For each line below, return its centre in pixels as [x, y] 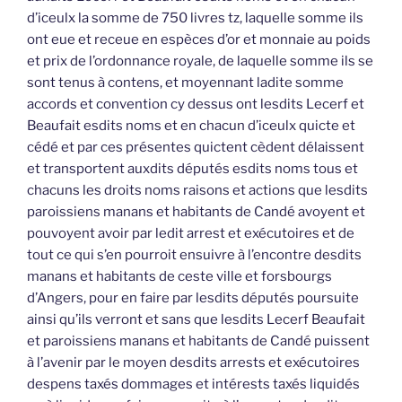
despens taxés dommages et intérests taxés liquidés [193, 384]
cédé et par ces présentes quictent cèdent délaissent [196, 147]
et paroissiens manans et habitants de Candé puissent [198, 341]
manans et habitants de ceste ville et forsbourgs [179, 276]
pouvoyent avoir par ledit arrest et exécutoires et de [191, 233]
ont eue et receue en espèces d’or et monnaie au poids [199, 39]
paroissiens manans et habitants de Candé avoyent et [196, 211]
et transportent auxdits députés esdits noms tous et [192, 168]
